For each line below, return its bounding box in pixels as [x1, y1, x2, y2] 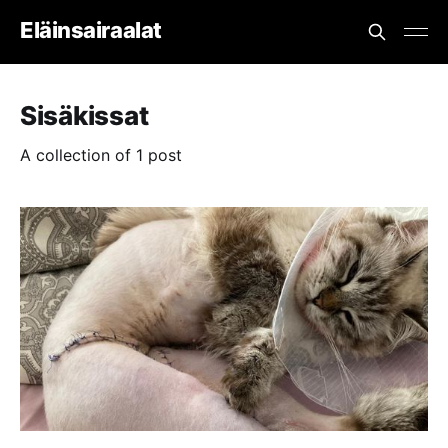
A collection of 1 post [20, 145, 182, 165]
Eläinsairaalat [20, 16, 162, 43]
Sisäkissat [20, 100, 149, 131]
